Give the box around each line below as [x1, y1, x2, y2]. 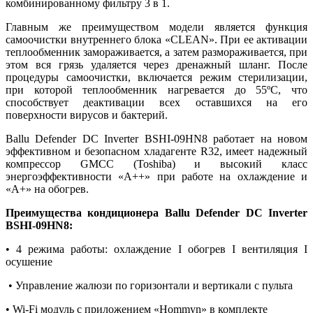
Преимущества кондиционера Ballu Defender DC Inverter [6, 206, 307, 219]
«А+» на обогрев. [6, 182, 89, 195]
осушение [6, 255, 52, 268]
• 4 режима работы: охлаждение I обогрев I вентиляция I [6, 242, 307, 255]
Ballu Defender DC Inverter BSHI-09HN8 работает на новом [6, 132, 307, 145]
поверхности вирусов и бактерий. [6, 108, 168, 121]
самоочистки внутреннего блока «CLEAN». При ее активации [6, 33, 307, 45]
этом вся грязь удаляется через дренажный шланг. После [6, 58, 307, 71]
